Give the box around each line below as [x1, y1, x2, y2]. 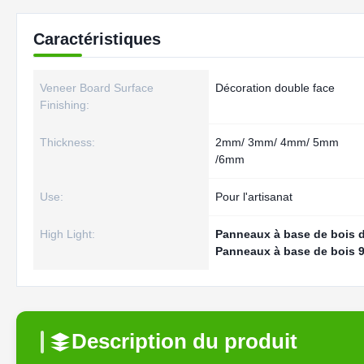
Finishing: [40, 98, 89, 111]
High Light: [40, 227, 95, 240]
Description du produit [71, 329, 297, 353]
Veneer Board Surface [40, 81, 154, 94]
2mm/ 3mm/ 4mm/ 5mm [215, 136, 339, 149]
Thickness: [40, 136, 95, 149]
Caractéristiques [33, 30, 161, 48]
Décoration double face [215, 81, 335, 94]
